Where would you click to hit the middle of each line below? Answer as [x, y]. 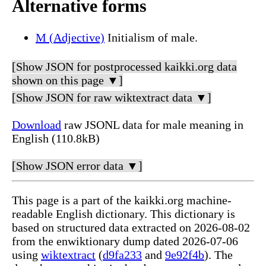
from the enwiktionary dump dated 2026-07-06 [125, 241]
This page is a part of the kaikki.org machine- [122, 200]
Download [37, 124]
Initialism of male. [151, 37]
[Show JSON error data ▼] [77, 165]
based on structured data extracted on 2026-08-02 [131, 227]
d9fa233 [122, 254]
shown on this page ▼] [67, 80]
